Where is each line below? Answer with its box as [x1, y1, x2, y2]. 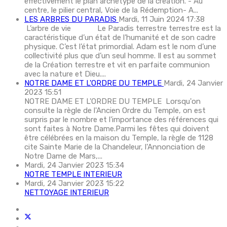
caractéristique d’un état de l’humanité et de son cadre [24, 32, 216, 42]
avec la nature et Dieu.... [24, 69, 106, 79]
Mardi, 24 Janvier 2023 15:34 [24, 160, 124, 170]
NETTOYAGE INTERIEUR [24, 187, 109, 197]
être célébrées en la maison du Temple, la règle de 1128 [24, 133, 213, 142]
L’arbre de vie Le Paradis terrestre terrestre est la [24, 23, 221, 33]
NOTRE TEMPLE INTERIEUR [24, 169, 122, 179]
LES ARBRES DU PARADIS [24, 14, 119, 24]
